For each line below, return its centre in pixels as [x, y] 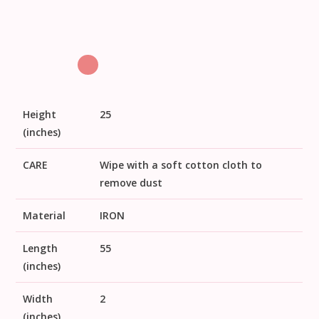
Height [40, 114]
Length [41, 248]
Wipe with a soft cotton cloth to [181, 164]
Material [45, 215]
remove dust [131, 182]
